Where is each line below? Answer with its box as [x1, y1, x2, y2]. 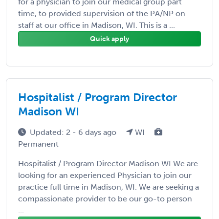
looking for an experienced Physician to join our [18, 170, 192, 180]
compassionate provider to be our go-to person [18, 194, 192, 203]
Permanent [18, 139, 59, 149]
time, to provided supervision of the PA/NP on [18, 8, 185, 18]
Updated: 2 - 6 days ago [30, 127, 118, 137]
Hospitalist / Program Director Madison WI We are [18, 158, 198, 168]
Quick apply [90, 34, 129, 43]
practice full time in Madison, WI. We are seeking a [18, 182, 199, 192]
